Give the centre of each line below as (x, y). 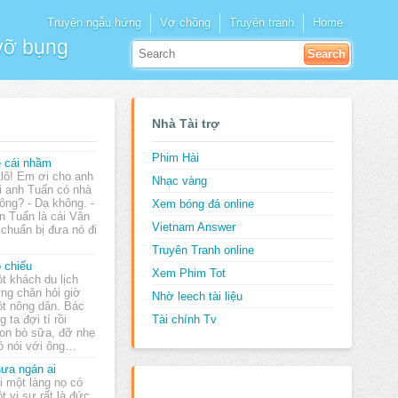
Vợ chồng (185, 23)
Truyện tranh (262, 23)
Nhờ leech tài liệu (197, 296)
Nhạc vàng (179, 181)
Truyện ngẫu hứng (94, 23)
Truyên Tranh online (203, 250)
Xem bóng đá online (203, 204)
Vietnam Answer (193, 227)
